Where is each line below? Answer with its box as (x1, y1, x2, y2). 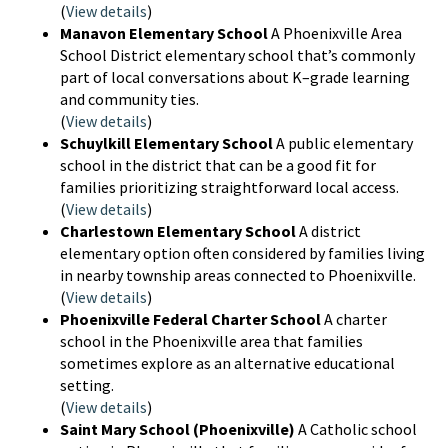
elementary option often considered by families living (60, 243, 425, 263)
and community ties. (60, 89, 199, 109)
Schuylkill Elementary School (60, 133, 273, 153)
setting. (60, 375, 114, 395)
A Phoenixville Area (268, 23, 402, 43)
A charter (321, 309, 387, 329)
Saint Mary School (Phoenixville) (60, 419, 295, 439)
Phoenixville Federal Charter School (60, 309, 321, 329)
